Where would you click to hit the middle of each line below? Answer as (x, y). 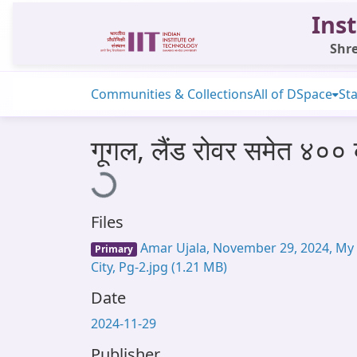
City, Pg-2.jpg (131, 267)
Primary (114, 249)
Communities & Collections (172, 94)
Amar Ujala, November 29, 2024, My (245, 248)
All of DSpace (293, 94)
